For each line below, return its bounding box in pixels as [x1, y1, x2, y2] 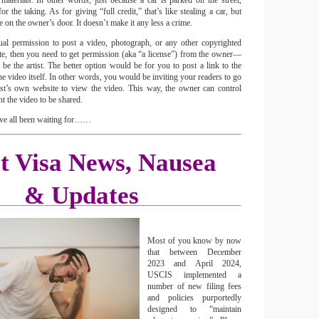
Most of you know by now [147, 236, 241, 246]
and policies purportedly [147, 293, 241, 303]
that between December [147, 247, 241, 257]
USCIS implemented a [147, 270, 241, 280]
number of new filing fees [147, 281, 241, 291]
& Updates [23, 182, 139, 209]
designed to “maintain [147, 304, 241, 314]
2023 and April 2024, [147, 258, 241, 268]
